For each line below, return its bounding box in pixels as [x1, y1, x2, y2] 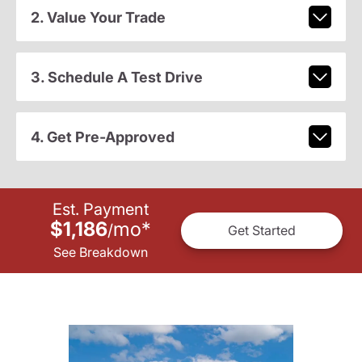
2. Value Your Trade [30, 8, 166, 26]
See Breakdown [53, 243, 148, 260]
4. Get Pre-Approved [30, 128, 175, 145]
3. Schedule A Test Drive [30, 68, 203, 86]
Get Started [228, 222, 296, 239]
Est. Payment [52, 199, 149, 219]
